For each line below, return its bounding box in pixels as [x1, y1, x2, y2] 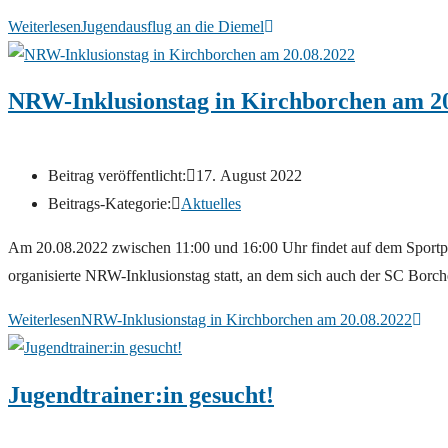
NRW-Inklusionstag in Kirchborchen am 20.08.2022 [81, 310, 412, 328]
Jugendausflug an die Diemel [81, 17, 264, 35]
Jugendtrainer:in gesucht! [8, 381, 274, 408]
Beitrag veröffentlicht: [48, 166, 186, 184]
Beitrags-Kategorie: [48, 194, 171, 212]
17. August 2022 [196, 166, 302, 184]
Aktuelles [181, 194, 241, 212]
